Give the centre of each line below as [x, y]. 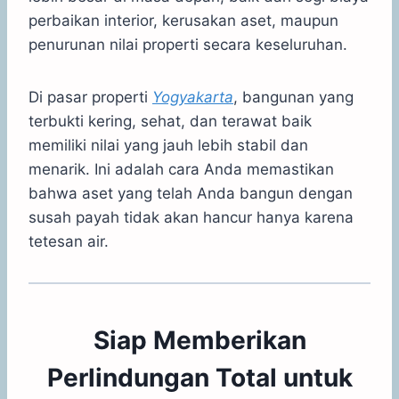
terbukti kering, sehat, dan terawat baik [170, 121]
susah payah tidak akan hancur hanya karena [191, 217]
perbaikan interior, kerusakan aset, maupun [183, 20]
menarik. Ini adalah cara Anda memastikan [181, 169]
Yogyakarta [193, 97]
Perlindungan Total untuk [199, 377]
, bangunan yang [293, 97]
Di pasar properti [90, 97]
